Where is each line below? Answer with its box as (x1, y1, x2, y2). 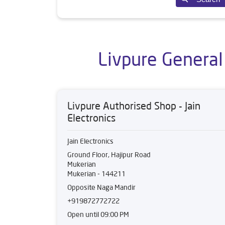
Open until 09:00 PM (67, 210, 129, 219)
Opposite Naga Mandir (67, 183, 136, 192)
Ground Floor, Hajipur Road (67, 150, 151, 159)
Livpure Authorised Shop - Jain (67, 99, 200, 112)
